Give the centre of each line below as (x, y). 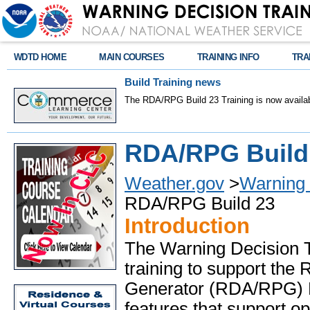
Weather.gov (174, 183)
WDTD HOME (40, 57)
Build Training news (173, 82)
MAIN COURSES (132, 57)
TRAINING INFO (228, 57)
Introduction (187, 226)
